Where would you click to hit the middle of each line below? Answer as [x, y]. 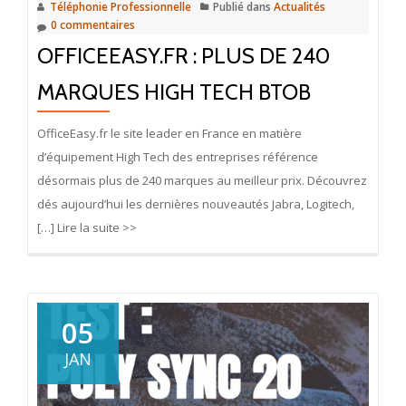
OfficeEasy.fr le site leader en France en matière [169, 134]
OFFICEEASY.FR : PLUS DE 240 [184, 56]
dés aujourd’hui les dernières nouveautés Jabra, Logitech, [196, 204]
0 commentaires [93, 25]
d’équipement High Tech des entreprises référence [178, 157]
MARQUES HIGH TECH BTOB [174, 92]
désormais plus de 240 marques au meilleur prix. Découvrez [202, 181]
